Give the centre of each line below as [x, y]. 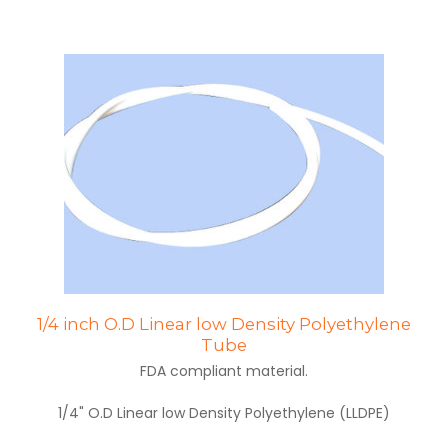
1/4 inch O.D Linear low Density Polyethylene [224, 324]
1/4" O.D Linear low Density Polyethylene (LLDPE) [224, 413]
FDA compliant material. [224, 371]
